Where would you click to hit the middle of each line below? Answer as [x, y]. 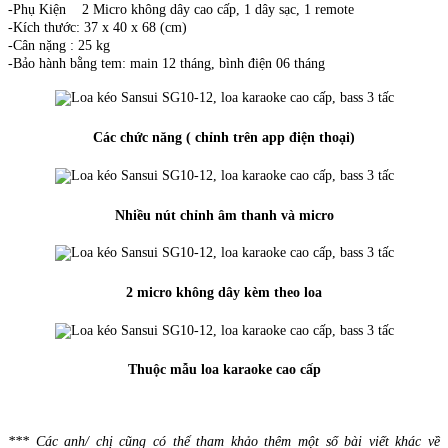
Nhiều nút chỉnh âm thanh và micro [224, 215]
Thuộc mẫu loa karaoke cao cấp [224, 370]
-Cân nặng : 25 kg [59, 46]
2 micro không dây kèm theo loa [224, 293]
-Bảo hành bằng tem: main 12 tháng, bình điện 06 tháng [166, 64]
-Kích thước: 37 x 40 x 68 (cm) [97, 28]
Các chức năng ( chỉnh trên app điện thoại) [224, 138]
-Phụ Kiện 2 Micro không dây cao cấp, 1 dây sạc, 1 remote [181, 10]
